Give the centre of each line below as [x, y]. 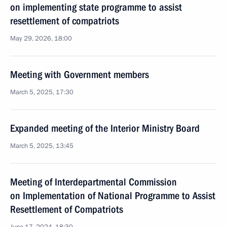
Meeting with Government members [80, 74]
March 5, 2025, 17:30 [42, 92]
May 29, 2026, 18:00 [41, 39]
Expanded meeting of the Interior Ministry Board [105, 128]
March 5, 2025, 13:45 [42, 146]
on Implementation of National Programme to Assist [113, 196]
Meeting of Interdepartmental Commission [93, 182]
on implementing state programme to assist [96, 7]
